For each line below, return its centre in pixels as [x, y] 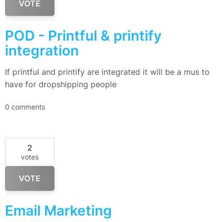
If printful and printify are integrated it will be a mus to [107, 72]
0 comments [25, 107]
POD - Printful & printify [83, 36]
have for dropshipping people [61, 84]
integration [42, 51]
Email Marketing [58, 211]
